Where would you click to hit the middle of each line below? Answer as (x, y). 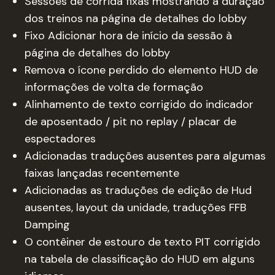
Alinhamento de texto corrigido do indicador (139, 104)
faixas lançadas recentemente (102, 173)
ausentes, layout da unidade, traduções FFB (135, 207)
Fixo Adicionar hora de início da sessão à (128, 36)
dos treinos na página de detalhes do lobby (136, 18)
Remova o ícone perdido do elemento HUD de (141, 70)
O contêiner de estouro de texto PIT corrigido (142, 242)
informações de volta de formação (114, 87)
